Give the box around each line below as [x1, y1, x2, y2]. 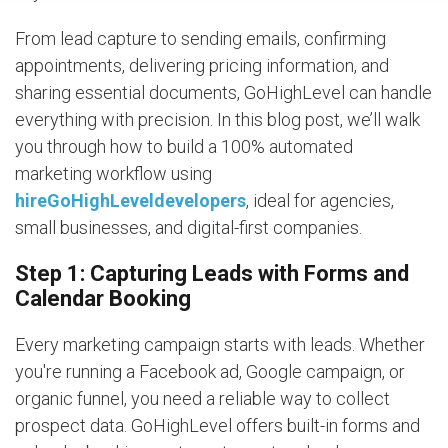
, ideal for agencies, [246, 189, 394, 211]
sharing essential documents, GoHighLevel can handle [15, 81, 432, 103]
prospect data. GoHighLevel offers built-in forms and [15, 414, 420, 436]
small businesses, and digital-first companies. [15, 216, 362, 238]
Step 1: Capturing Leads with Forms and [15, 260, 409, 286]
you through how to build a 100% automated [15, 135, 353, 157]
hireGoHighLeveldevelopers [15, 189, 246, 211]
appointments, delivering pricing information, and [15, 54, 389, 76]
